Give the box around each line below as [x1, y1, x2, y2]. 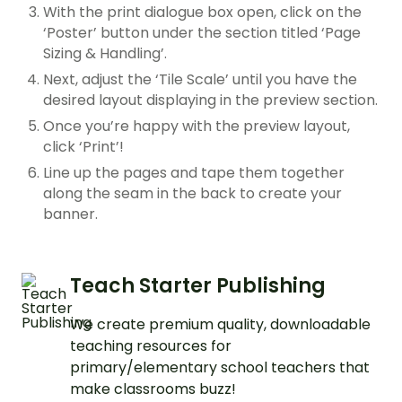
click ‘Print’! [43, 136, 124, 158]
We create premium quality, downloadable [70, 314, 371, 336]
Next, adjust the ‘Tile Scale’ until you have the [43, 69, 357, 91]
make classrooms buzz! [70, 379, 236, 400]
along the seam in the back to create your [43, 183, 342, 205]
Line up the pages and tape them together [43, 162, 345, 184]
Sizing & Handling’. [43, 43, 167, 65]
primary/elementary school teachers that [70, 357, 370, 379]
